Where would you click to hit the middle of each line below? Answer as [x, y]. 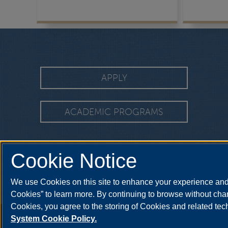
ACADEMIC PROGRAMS [114, 112]
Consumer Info [187, 215]
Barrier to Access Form [125, 215]
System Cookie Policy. [54, 219]
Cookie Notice [74, 161]
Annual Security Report [50, 215]
